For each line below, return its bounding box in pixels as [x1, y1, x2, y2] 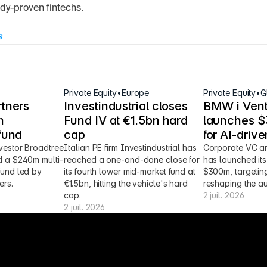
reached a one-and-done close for [64, 154, 200, 164]
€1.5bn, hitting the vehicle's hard [64, 178, 188, 188]
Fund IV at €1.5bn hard [64, 113, 188, 128]
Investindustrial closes [64, 99, 188, 113]
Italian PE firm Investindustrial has [64, 142, 197, 153]
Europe [121, 88, 150, 98]
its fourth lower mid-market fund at [64, 166, 195, 176]
